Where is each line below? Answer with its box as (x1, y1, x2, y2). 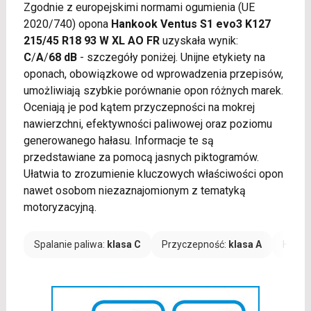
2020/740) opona (23, 17, 111, 31)
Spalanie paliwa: (33, 238, 107, 250)
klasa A (228, 238, 262, 250)
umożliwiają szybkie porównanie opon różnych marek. (23, 83, 283, 97)
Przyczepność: (161, 238, 228, 250)
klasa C (106, 238, 141, 250)
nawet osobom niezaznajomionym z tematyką (23, 183, 246, 197)
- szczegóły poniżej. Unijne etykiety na (76, 50, 265, 64)
